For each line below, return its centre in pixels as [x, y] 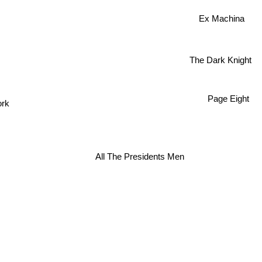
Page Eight [228, 95]
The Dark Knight [221, 61]
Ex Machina [222, 18]
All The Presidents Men [138, 160]
